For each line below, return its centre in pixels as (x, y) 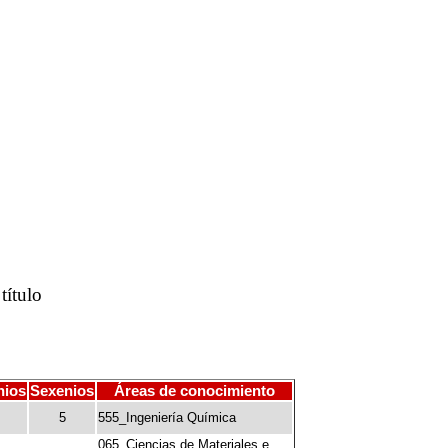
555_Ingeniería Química (167, 417)
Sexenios (62, 391)
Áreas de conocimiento (194, 391)
